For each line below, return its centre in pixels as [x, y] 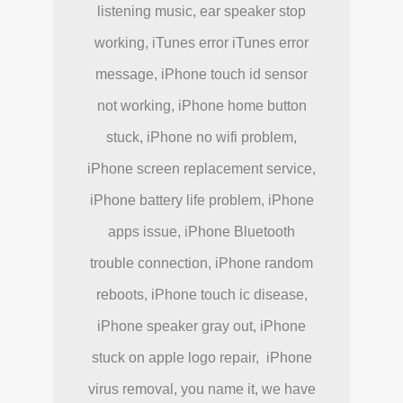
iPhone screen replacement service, [201, 169]
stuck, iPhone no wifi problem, [201, 138]
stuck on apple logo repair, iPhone [201, 358]
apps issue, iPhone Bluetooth [201, 232]
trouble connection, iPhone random [201, 264]
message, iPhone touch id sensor [201, 75]
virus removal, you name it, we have [201, 390]
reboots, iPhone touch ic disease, [201, 295]
